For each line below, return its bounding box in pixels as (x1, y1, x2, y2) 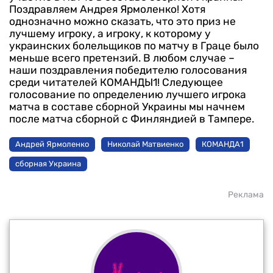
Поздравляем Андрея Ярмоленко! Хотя (9, 2, 205, 15)
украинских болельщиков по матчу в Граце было (9, 39, 259, 52)
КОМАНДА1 (202, 140, 244, 149)
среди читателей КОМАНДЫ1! (9, 76, 160, 88)
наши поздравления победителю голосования (9, 63, 247, 76)
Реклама (228, 189, 264, 200)
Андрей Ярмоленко (15, 140, 89, 149)
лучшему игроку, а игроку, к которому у (9, 27, 211, 40)
